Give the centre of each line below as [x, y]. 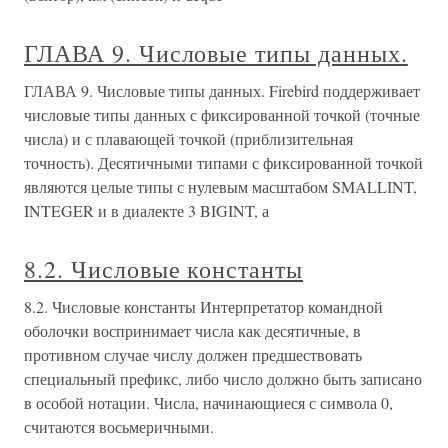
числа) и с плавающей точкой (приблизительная [188, 138]
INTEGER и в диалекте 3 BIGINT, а [146, 210]
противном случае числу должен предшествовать [193, 354]
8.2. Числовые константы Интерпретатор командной [203, 306]
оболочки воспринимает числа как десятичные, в [192, 330]
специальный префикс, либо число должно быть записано [223, 378]
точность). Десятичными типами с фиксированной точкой [223, 162]
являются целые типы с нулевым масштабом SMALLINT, [220, 186]
